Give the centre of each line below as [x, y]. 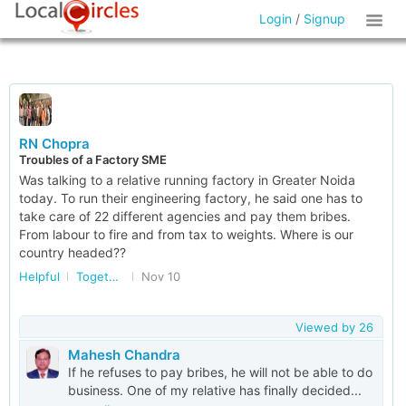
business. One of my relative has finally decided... [215, 390]
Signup [325, 19]
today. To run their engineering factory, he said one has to [191, 198]
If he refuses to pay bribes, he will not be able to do [220, 372]
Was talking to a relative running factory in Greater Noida [187, 180]
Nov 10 [161, 276]
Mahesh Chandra [124, 355]
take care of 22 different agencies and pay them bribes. [185, 216]
